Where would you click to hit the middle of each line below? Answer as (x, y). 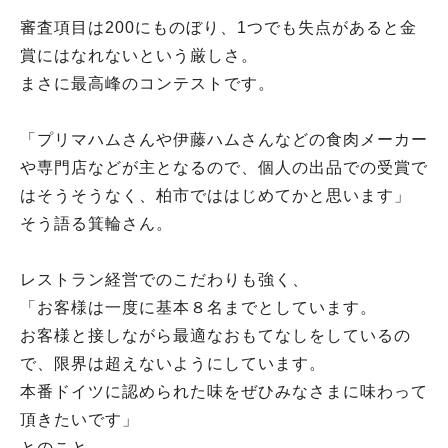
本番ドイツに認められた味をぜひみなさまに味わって (224, 391)
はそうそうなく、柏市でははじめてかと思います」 (215, 195)
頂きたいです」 (79, 419)
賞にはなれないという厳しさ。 (139, 55)
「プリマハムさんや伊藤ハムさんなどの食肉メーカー (224, 139)
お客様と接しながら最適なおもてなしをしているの (215, 335)
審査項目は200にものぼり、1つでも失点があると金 (218, 27)
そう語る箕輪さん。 (96, 223)
